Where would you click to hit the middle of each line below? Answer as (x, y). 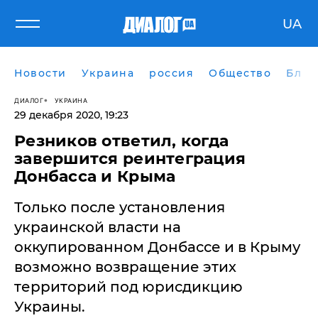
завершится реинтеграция (130, 159)
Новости (40, 73)
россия (171, 73)
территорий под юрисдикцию (128, 287)
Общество (240, 73)
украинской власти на (98, 227)
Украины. (50, 307)
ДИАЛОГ (29, 100)
